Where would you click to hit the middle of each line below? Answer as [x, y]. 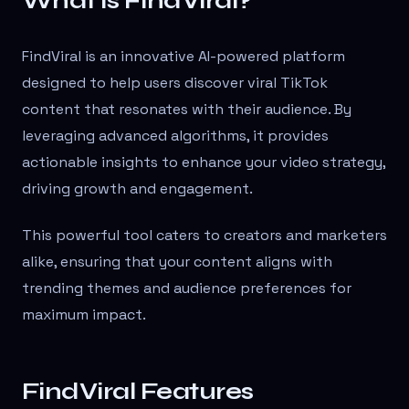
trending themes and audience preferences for [187, 288]
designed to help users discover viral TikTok [175, 83]
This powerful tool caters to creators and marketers [204, 236]
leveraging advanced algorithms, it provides [175, 136]
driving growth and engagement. [137, 189]
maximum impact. [84, 315]
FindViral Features [138, 392]
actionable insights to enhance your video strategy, [204, 163]
